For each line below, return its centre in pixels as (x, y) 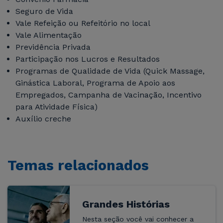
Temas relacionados (78, 165)
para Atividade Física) (56, 107)
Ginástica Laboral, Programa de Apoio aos (95, 83)
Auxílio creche (43, 118)
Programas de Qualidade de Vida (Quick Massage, (110, 71)
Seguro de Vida (44, 11)
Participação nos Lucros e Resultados (88, 59)
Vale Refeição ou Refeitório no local (83, 23)
